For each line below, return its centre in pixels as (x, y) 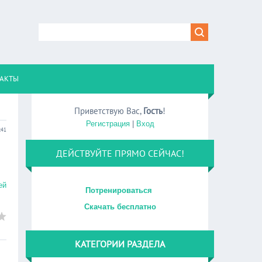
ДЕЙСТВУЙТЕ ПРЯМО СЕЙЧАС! (120, 153)
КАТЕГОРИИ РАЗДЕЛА (120, 244)
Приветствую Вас (107, 111)
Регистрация (108, 124)
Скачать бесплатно (120, 207)
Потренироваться (120, 190)
